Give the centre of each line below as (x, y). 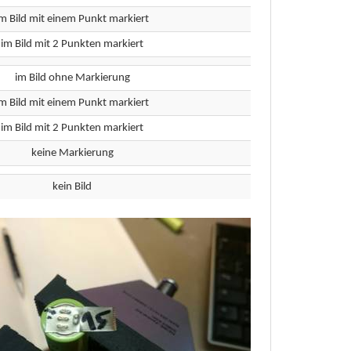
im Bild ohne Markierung (72, 78)
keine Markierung (72, 153)
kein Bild (72, 187)
